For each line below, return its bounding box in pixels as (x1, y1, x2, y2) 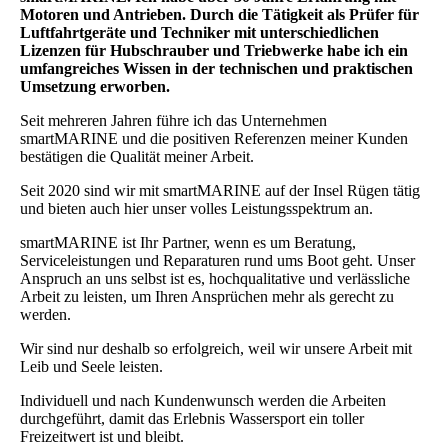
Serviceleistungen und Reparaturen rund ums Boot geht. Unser (20, 252, 415, 270)
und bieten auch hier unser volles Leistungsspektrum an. (20, 200, 373, 218)
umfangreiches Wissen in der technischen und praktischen (20, 60, 413, 78)
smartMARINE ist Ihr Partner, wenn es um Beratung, (20, 234, 356, 252)
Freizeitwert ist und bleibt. (20, 428, 184, 446)
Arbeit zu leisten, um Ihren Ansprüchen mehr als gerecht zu (20, 288, 394, 306)
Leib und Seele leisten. (20, 358, 163, 376)
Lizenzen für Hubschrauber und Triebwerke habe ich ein (20, 42, 408, 60)
